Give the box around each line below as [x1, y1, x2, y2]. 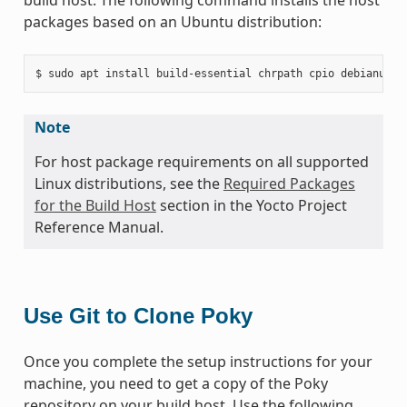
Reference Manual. [34, 216, 164, 237]
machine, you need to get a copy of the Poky [23, 372, 328, 393]
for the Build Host [34, 194, 156, 215]
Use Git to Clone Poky [23, 303, 253, 328]
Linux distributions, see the [34, 173, 223, 194]
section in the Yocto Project [155, 194, 347, 215]
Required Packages [223, 173, 355, 194]
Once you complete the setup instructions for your [23, 351, 372, 372]
